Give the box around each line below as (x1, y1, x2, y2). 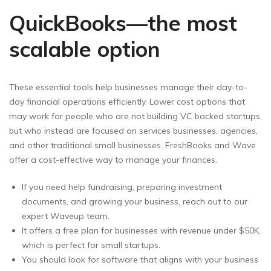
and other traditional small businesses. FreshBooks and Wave (9, 139, 256, 151)
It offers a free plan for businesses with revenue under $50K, (22, 224, 261, 236)
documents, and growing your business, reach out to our (22, 195, 247, 207)
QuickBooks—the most (9, 9, 237, 36)
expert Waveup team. (22, 210, 109, 221)
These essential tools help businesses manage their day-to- (9, 81, 247, 93)
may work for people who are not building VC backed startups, (9, 110, 262, 122)
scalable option (9, 35, 160, 62)
